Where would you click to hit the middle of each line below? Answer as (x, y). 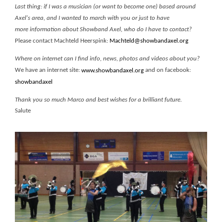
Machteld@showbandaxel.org (149, 41)
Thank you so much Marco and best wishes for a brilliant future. (98, 100)
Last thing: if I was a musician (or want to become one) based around (105, 6)
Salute (23, 111)
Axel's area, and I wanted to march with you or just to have (92, 18)
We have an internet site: (48, 70)
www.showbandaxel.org (112, 70)
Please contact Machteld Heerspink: (62, 41)
